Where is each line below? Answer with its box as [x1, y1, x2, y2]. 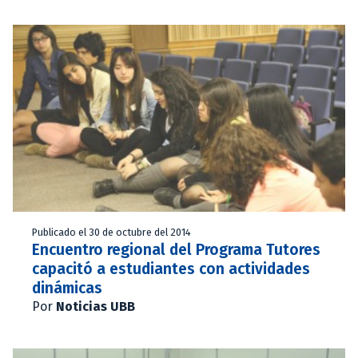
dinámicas [32, 278, 102, 297]
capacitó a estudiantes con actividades [32, 259, 310, 278]
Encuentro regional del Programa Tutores [32, 240, 320, 259]
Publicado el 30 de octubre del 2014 [32, 225, 191, 238]
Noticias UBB [56, 298, 135, 314]
